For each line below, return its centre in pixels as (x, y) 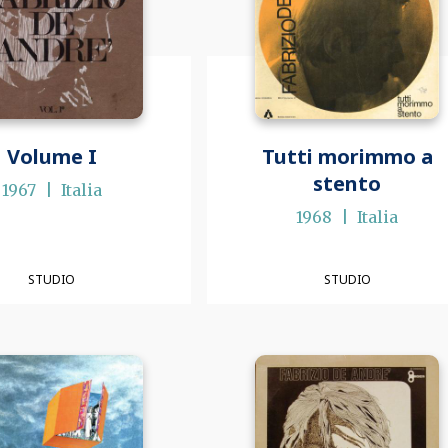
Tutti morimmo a (347, 157)
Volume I (51, 157)
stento (347, 184)
